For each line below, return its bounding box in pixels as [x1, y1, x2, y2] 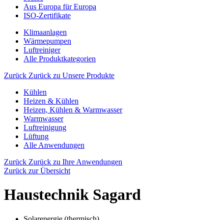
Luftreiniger [24, 46, 60, 54]
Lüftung [24, 132, 49, 140]
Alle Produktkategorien [24, 55, 96, 63]
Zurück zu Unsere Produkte [28, 71, 114, 80]
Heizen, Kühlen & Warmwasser [24, 106, 122, 114]
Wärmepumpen [24, 37, 71, 45]
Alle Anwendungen [24, 141, 84, 149]
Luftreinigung [24, 123, 66, 132]
